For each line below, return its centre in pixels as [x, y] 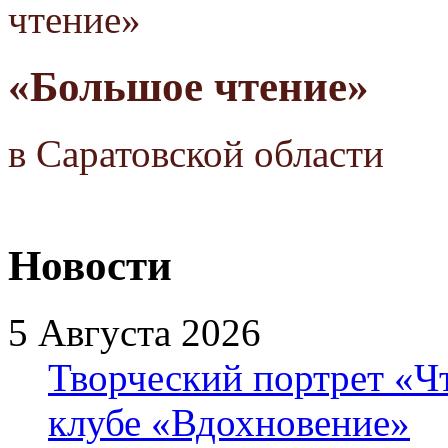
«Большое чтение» [188, 87]
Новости [90, 265]
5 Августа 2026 [134, 332]
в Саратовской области [196, 153]
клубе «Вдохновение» [229, 422]
